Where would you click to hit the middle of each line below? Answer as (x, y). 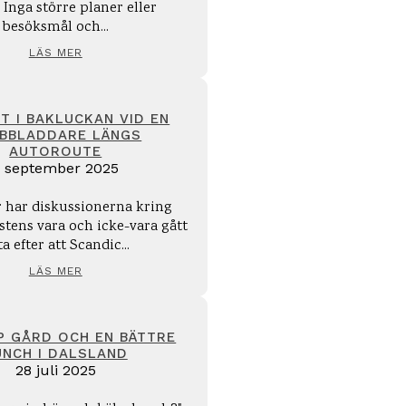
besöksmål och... (56, 28)
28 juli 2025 (55, 370)
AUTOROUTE (56, 151)
